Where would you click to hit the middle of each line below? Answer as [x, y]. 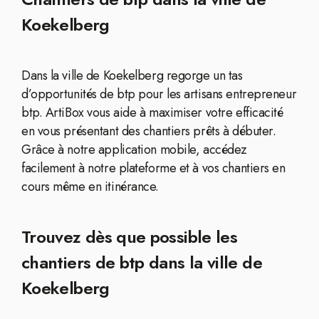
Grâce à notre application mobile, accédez [134, 150]
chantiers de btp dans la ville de [142, 262]
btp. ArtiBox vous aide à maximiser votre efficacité [152, 113]
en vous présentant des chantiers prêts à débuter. [149, 131]
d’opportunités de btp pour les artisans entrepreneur [159, 94]
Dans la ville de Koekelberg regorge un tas [132, 75]
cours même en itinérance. [90, 187]
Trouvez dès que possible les [130, 237]
